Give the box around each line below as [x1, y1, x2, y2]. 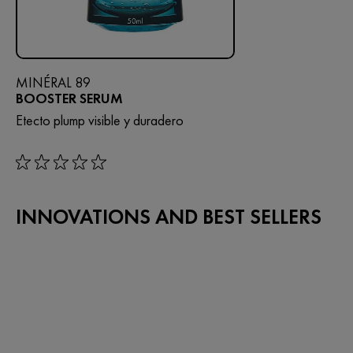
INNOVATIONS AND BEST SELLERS [16, 203, 321, 230]
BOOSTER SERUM [16, 88, 123, 107]
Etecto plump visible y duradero [16, 110, 184, 129]
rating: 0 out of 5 [16, 160, 98, 174]
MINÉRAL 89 [16, 72, 91, 91]
